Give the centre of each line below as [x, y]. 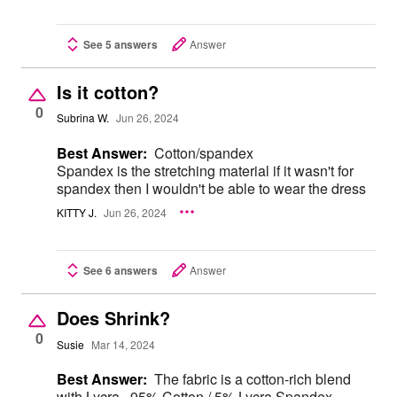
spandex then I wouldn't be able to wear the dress [211, 188]
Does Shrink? [113, 318]
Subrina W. [83, 117]
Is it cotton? [108, 91]
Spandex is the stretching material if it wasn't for [205, 170]
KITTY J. [77, 212]
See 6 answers [121, 271]
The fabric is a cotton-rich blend [253, 379]
